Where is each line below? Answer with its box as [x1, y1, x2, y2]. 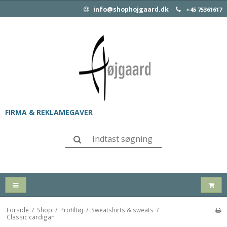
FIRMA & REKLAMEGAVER [5, 107, 93, 117]
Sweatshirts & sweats [91, 206, 154, 214]
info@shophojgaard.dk [92, 5, 169, 14]
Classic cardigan [6, 213, 55, 221]
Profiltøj [60, 206, 83, 214]
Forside [6, 206, 29, 214]
